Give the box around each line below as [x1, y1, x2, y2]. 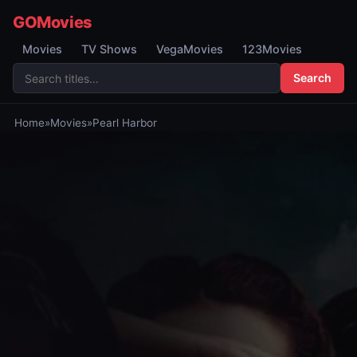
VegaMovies [156, 42, 223, 56]
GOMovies [13, 13, 92, 32]
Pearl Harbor [92, 116, 157, 129]
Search [293, 71, 331, 84]
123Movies [242, 42, 302, 56]
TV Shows [81, 42, 137, 56]
